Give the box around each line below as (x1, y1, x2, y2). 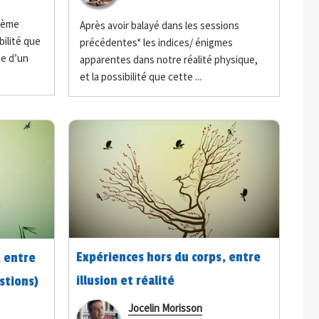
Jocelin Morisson (128, 300, 203, 315)
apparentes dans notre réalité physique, (80, 52, 258, 66)
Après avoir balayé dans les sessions (80, 18, 240, 32)
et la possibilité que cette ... (80, 69, 202, 83)
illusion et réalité (76, 272, 175, 288)
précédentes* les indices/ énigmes (80, 35, 234, 49)
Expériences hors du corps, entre (76, 249, 261, 265)
